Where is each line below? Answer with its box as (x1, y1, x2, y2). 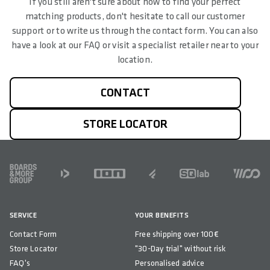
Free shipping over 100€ (134, 229, 219, 239)
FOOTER (9, 162, 46, 174)
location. (117, 54, 153, 66)
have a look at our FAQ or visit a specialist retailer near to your (11, 40, 259, 51)
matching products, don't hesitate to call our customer (25, 11, 245, 22)
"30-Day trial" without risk (134, 243, 226, 254)
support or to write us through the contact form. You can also (11, 25, 259, 37)
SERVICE (10, 211, 37, 220)
